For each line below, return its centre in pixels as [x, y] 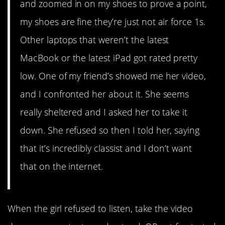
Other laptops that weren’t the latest [95, 40]
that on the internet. [62, 166]
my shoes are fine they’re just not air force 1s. [113, 22]
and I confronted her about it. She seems [105, 94]
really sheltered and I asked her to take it [104, 112]
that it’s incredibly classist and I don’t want [106, 148]
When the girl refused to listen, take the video [100, 209]
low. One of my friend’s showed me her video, [113, 76]
